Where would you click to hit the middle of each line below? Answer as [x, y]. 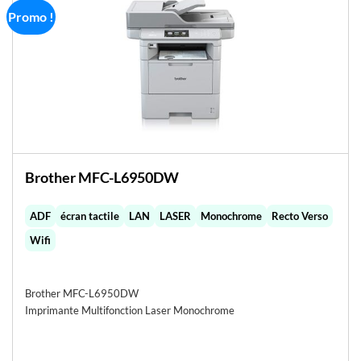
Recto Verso [299, 216]
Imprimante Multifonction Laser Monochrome [129, 311]
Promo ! [31, 17]
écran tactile [89, 216]
